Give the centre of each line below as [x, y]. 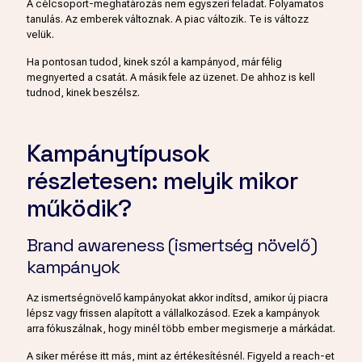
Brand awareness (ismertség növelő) [172, 244]
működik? [79, 208]
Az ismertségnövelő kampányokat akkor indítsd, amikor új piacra [177, 297]
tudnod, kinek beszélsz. [83, 92]
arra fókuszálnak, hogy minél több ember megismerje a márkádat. [181, 328]
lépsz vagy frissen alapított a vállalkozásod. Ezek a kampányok [173, 313]
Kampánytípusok [118, 153]
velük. [40, 34]
